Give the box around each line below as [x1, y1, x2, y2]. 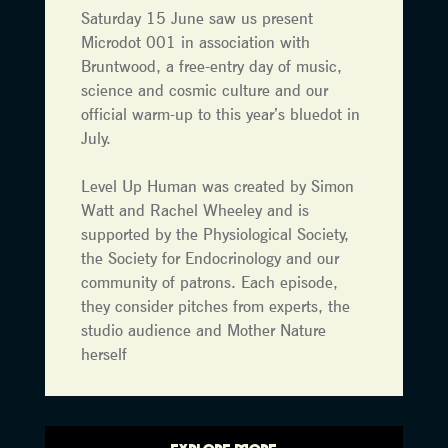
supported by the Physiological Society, [80, 223, 349, 244]
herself [80, 343, 127, 364]
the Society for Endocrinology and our [80, 247, 339, 268]
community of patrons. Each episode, [80, 271, 338, 292]
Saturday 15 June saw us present [80, 7, 313, 28]
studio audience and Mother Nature [80, 319, 326, 340]
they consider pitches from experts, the [80, 295, 350, 316]
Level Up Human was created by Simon [80, 175, 354, 196]
